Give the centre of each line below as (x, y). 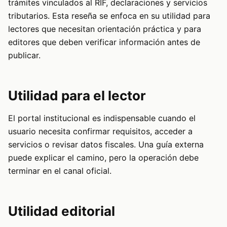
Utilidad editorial (62, 211)
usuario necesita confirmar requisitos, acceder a (100, 131)
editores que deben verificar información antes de (104, 42)
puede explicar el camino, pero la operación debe (103, 158)
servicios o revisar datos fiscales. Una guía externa (106, 144)
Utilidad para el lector (77, 96)
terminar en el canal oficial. (60, 171)
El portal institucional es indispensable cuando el (102, 118)
